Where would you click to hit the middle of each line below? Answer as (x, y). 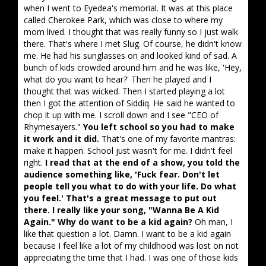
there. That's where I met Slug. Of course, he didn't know (133, 44)
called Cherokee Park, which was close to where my (123, 20)
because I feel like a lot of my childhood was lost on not (131, 246)
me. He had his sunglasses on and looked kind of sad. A (130, 56)
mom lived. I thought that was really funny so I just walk (131, 32)
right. (34, 162)
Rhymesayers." (53, 127)
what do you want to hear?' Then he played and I (118, 79)
